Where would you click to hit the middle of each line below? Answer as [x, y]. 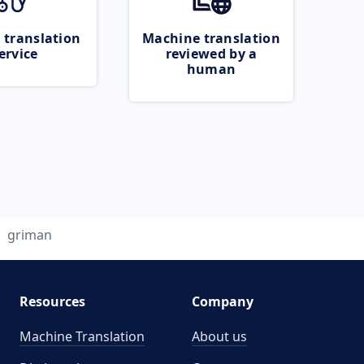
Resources [52, 301]
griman [30, 235]
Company [223, 301]
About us [219, 336]
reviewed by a [211, 54]
